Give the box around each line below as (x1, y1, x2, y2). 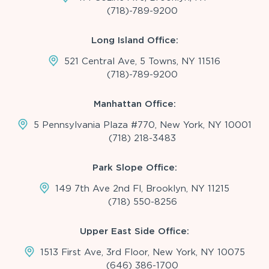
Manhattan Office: (93, 98, 176, 109)
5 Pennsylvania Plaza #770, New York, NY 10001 (33, 119, 252, 130)
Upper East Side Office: (80, 225, 189, 237)
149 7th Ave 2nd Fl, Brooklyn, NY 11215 (55, 183, 229, 194)
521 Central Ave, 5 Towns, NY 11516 (64, 55, 220, 67)
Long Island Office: (91, 34, 178, 46)
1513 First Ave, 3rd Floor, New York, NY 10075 (40, 246, 245, 258)
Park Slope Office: (92, 162, 177, 173)
